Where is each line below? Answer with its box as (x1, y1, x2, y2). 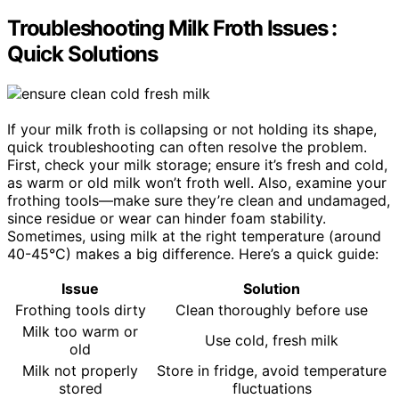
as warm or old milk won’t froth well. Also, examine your (7, 173, 387, 191)
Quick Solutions (7, 41, 159, 67)
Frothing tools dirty (14, 300, 146, 319)
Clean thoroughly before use (175, 300, 368, 319)
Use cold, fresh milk (205, 330, 338, 349)
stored (58, 379, 102, 397)
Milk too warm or (22, 322, 138, 340)
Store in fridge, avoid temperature (157, 361, 387, 379)
